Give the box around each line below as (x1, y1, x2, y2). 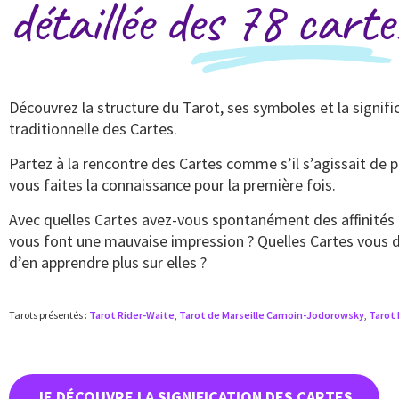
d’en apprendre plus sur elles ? (9, 251, 210, 273)
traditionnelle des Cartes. (9, 118, 181, 139)
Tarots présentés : (9, 307, 89, 322)
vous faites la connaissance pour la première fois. (9, 174, 339, 195)
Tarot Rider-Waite (89, 307, 175, 322)
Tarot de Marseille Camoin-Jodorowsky (179, 307, 364, 322)
